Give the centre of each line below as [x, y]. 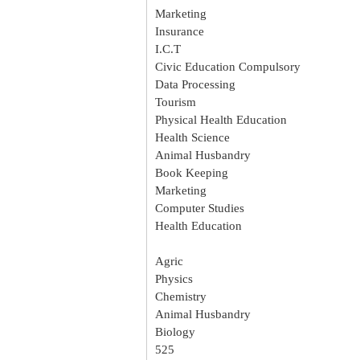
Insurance [180, 31]
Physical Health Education [221, 120]
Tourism [176, 102]
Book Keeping [192, 173]
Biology [175, 332]
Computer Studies [200, 208]
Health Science [192, 137]
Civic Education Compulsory [228, 67]
